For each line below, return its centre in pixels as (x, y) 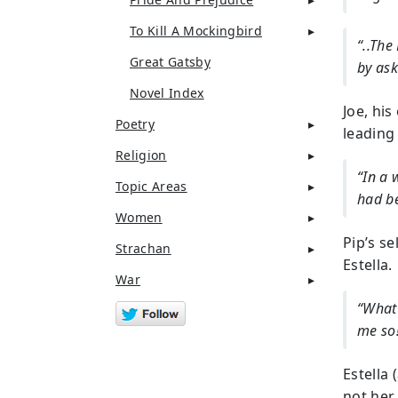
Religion (141, 155)
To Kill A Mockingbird (196, 31)
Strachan (143, 248)
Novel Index (167, 93)
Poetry (135, 124)
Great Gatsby (170, 62)
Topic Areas (151, 186)
